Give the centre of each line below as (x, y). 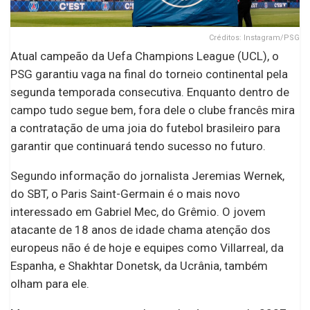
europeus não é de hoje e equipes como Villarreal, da (147, 247)
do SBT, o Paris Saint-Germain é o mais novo (125, 193)
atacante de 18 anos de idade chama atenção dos (140, 229)
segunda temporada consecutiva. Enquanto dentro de (150, 92)
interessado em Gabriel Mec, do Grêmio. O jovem (138, 211)
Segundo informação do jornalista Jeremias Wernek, (147, 175)
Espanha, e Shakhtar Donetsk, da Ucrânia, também (139, 265)
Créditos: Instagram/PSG (254, 37)
